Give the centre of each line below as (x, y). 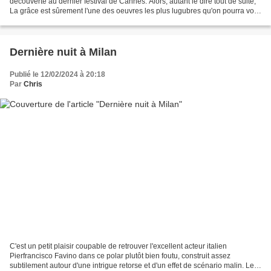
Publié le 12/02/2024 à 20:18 (57, 75)
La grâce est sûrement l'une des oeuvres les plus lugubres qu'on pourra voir (134, 11)
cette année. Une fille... (47, 21)
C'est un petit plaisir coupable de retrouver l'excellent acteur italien (118, 246)
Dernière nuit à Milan (63, 52)
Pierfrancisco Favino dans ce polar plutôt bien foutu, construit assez (120, 256)
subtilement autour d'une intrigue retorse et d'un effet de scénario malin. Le (132, 265)
